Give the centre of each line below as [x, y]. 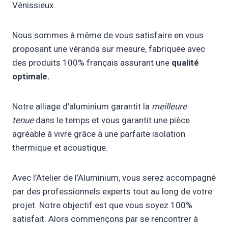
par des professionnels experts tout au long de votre [112, 192]
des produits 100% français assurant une [92, 63]
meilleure [169, 107]
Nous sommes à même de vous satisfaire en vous [108, 35]
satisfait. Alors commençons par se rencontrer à [105, 219]
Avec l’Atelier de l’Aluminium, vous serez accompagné [114, 178]
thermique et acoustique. [60, 148]
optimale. [31, 77]
